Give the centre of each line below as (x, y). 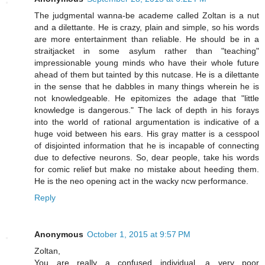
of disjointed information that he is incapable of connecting (147, 146)
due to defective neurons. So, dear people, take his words (147, 158)
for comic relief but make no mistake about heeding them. (147, 169)
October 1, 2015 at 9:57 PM (139, 235)
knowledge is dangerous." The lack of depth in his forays (147, 110)
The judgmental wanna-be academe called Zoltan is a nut (147, 16)
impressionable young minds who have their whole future (147, 63)
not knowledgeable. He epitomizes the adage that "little (147, 98)
